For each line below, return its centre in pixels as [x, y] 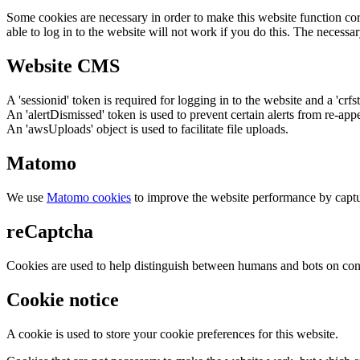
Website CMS [63, 66]
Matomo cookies [89, 198]
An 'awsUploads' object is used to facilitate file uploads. [147, 129]
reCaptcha [50, 231]
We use [27, 198]
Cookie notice [63, 299]
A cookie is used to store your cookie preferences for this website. [172, 333]
